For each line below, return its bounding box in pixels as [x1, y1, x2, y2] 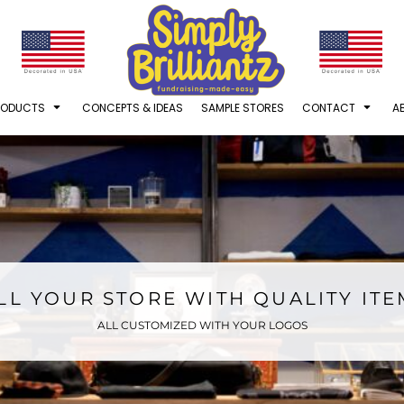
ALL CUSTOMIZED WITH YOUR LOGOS [96, 318, 308, 333]
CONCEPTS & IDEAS [82, 99, 183, 115]
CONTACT [302, 99, 358, 115]
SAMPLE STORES [201, 99, 284, 115]
